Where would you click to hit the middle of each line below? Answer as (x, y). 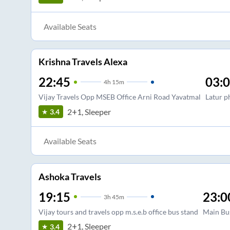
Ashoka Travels (70, 176)
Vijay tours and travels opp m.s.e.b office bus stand (118, 212)
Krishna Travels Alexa (83, 62)
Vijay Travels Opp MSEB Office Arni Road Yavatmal (119, 97)
